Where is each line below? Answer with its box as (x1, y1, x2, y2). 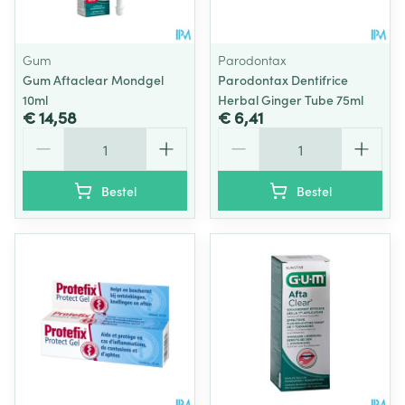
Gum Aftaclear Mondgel (23, 71, 164, 89)
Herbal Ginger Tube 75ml (218, 90, 363, 108)
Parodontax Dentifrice (218, 71, 348, 89)
